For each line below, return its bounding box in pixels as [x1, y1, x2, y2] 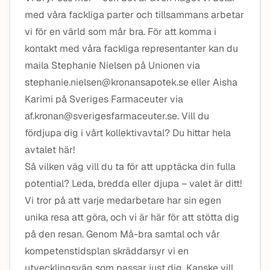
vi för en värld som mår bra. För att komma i [25, 25, 216, 38]
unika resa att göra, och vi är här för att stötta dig [25, 211, 239, 224]
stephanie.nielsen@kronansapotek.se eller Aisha [25, 76, 237, 89]
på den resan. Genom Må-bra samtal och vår [25, 228, 220, 240]
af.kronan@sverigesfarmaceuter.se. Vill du [25, 110, 209, 122]
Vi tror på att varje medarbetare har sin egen [25, 194, 221, 207]
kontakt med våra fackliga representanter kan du [25, 42, 238, 55]
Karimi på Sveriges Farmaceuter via [25, 93, 183, 105]
